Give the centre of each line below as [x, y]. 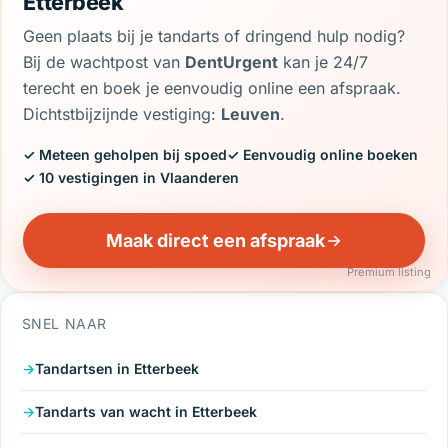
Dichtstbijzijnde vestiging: [122, 114]
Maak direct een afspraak [215, 240]
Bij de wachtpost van [104, 62]
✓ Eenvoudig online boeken [323, 155]
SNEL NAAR [64, 323]
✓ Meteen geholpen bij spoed [125, 155]
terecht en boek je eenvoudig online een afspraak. [212, 88]
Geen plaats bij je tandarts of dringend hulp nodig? [214, 36]
